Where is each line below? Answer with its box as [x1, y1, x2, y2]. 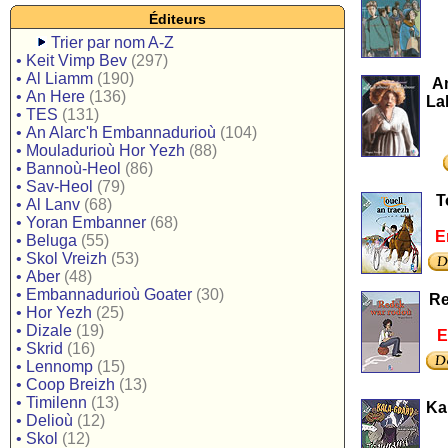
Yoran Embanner [26, 214, 146, 231]
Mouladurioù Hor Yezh [26, 142, 185, 159]
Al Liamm [26, 70, 93, 87]
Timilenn [26, 394, 87, 411]
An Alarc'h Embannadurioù [26, 124, 216, 141]
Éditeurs [149, 11, 206, 27]
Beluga [26, 232, 77, 249]
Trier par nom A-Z [51, 34, 174, 51]
